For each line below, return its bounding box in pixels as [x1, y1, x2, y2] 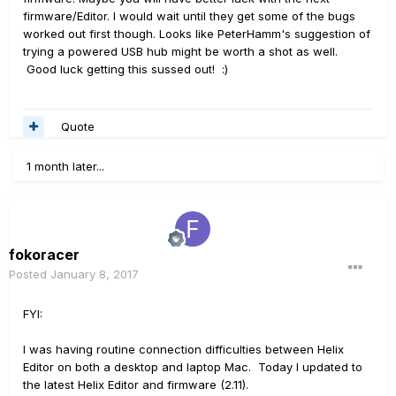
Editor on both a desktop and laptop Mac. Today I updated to [23, 360, 362, 374]
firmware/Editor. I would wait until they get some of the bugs [23, 9, 355, 23]
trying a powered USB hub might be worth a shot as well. [23, 44, 338, 58]
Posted [9, 267, 50, 281]
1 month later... [27, 159, 104, 173]
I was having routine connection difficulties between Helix [23, 342, 344, 356]
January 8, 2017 [50, 267, 139, 281]
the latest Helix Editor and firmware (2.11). [23, 377, 255, 392]
